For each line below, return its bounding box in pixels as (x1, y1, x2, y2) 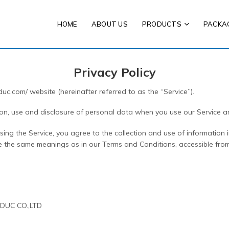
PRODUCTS (142, 19, 181, 28)
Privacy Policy (73, 64, 156, 80)
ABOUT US (91, 19, 128, 28)
